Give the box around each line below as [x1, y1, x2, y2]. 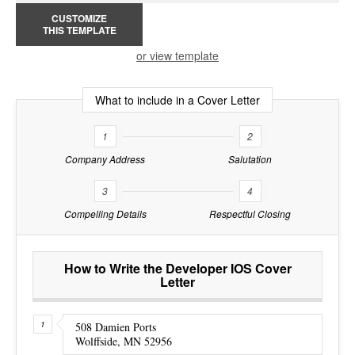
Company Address [65, 151, 145, 166]
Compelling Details [63, 206, 147, 220]
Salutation [228, 151, 272, 166]
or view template [136, 47, 219, 63]
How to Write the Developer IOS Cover [63, 258, 292, 277]
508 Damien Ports [75, 319, 156, 334]
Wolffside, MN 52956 [75, 333, 172, 349]
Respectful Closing [209, 206, 291, 220]
